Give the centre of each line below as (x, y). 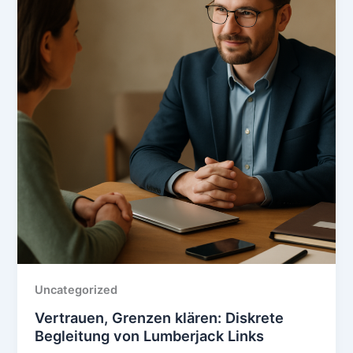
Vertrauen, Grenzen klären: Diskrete (160, 318)
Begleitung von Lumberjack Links (150, 336)
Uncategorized (76, 290)
